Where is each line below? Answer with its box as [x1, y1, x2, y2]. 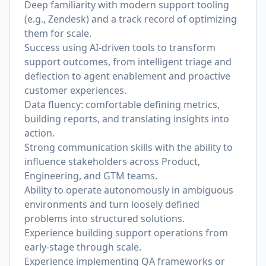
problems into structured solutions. [24, 212, 185, 225]
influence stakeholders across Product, [24, 155, 200, 168]
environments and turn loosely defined [24, 198, 199, 211]
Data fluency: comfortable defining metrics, [24, 98, 220, 111]
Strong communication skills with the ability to [24, 141, 233, 154]
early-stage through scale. [24, 240, 141, 254]
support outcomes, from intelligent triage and [24, 55, 232, 68]
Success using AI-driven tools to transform [24, 41, 216, 54]
